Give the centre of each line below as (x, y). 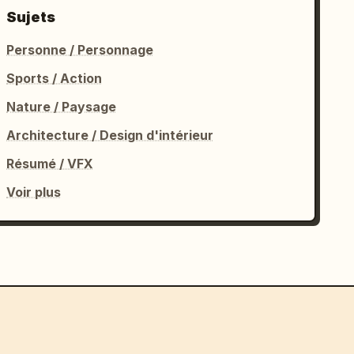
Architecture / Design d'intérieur (110, 136)
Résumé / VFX (50, 164)
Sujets (31, 17)
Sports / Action (55, 79)
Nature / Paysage (62, 107)
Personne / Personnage (80, 50)
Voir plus (34, 192)
